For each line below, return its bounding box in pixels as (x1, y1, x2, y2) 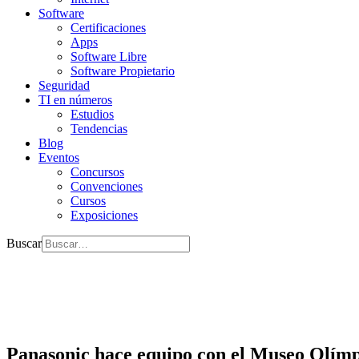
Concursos (71, 165, 124, 179)
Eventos (38, 151, 79, 164)
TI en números (38, 93, 112, 107)
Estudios (71, 107, 114, 121)
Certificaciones (71, 21, 146, 34)
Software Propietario (71, 64, 175, 78)
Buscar (6, 236, 42, 250)
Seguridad (38, 79, 90, 92)
